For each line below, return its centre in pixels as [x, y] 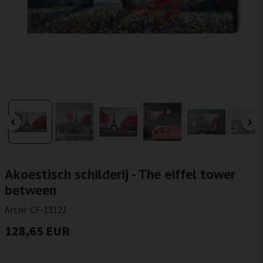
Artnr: [17, 210]
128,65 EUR [37, 231]
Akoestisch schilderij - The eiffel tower [120, 174]
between [31, 190]
